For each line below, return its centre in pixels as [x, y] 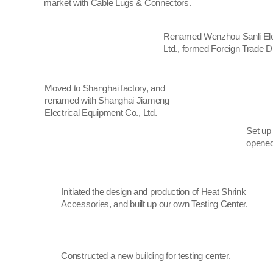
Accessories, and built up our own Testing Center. [154, 204]
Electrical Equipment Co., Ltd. [101, 113]
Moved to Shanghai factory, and [105, 88]
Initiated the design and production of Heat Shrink [154, 192]
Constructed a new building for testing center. [146, 256]
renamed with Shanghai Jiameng [107, 101]
